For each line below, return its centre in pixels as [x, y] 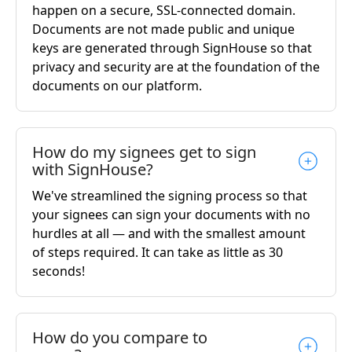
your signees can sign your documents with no [171, 214]
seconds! [60, 271]
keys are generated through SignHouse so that [172, 48]
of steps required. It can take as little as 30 [158, 252]
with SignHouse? [93, 169]
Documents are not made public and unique [163, 29]
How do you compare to [120, 337]
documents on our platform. [117, 85]
